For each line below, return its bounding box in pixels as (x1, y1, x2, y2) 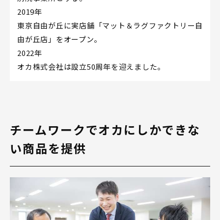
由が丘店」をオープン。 (17, 33, 102, 44)
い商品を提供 (10, 139, 86, 157)
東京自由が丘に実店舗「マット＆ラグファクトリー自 (17, 20, 203, 30)
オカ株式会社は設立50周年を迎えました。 (17, 61, 165, 72)
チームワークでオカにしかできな (10, 120, 200, 138)
